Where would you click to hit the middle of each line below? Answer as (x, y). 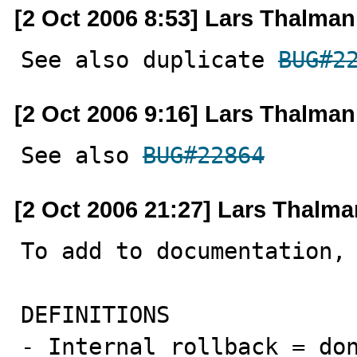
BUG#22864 (204, 155)
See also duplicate (149, 60)
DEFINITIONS (95, 315)
